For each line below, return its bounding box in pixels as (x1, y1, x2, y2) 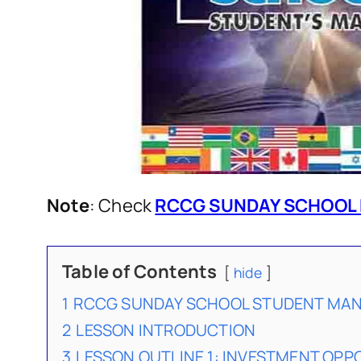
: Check (89, 193, 156, 218)
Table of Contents (62, 259, 218, 284)
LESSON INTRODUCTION (76, 319, 256, 342)
